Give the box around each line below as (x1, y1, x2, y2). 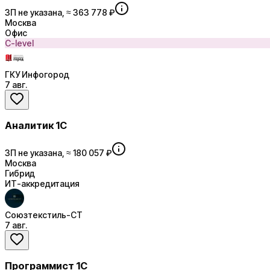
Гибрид (5, 168, 35, 178)
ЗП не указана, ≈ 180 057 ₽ (5, 147, 111, 158)
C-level (5, 37, 34, 48)
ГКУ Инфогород (5, 69, 69, 80)
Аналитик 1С (5, 119, 67, 132)
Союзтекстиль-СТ (5, 209, 83, 220)
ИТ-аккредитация (5, 178, 80, 189)
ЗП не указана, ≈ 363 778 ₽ (5, 7, 115, 17)
